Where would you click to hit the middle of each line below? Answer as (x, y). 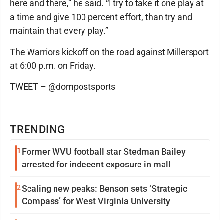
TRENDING (38, 129)
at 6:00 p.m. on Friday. (53, 66)
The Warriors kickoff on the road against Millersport (109, 52)
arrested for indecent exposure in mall (96, 164)
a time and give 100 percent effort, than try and (101, 17)
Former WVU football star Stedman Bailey (104, 151)
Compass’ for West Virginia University (96, 201)
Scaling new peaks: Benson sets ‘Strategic (104, 188)
